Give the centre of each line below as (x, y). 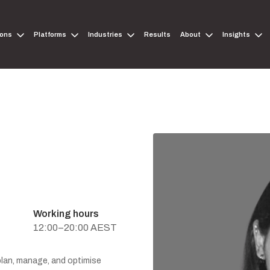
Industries (105, 34)
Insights (237, 34)
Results (158, 34)
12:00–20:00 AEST (75, 228)
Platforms (50, 34)
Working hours (66, 214)
